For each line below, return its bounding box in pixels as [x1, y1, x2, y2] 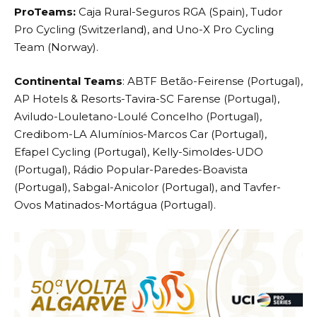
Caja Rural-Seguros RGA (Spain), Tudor [76, 5, 282, 19]
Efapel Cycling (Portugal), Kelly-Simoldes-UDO [14, 144, 263, 158]
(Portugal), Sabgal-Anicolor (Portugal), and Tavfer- [14, 180, 281, 194]
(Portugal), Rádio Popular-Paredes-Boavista [14, 162, 248, 176]
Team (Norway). [14, 40, 98, 54]
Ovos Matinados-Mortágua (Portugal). [14, 197, 216, 212]
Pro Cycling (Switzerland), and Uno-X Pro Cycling [14, 23, 274, 37]
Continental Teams [14, 74, 122, 88]
